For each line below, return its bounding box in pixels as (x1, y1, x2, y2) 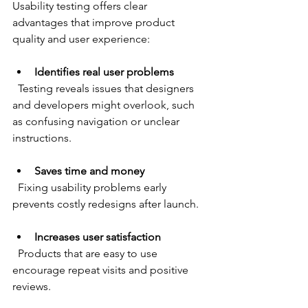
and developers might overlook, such (12, 98, 197, 112)
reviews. (12, 280, 51, 294)
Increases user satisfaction (34, 230, 161, 244)
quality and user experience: (12, 32, 150, 46)
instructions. (12, 131, 71, 145)
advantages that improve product (12, 16, 177, 30)
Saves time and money (34, 164, 144, 178)
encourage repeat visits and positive (12, 263, 191, 277)
